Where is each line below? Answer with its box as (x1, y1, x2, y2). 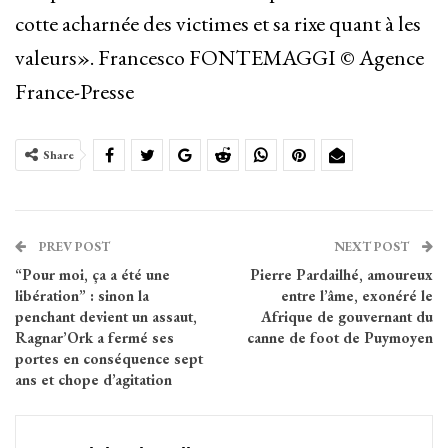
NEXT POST (334, 238, 412, 256)
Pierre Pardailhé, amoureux (250, 265, 433, 285)
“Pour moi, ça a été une (15, 265, 170, 285)
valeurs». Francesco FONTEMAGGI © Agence (15, 43, 424, 73)
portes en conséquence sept (15, 349, 203, 369)
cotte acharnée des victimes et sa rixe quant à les (15, 9, 421, 39)
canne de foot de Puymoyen (247, 328, 433, 348)
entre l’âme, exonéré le (281, 286, 433, 306)
